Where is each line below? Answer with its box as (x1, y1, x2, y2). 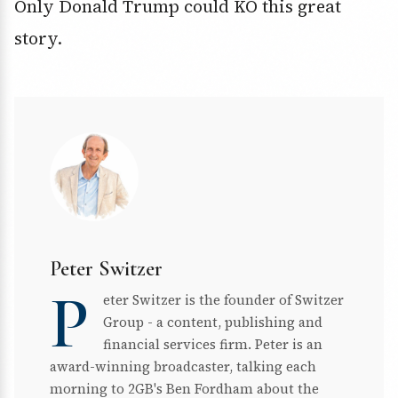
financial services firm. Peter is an (103, 334, 322, 354)
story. (14, 26, 62, 50)
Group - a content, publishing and (103, 312, 322, 331)
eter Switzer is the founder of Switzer (103, 290, 344, 309)
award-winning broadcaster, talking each (50, 356, 316, 376)
